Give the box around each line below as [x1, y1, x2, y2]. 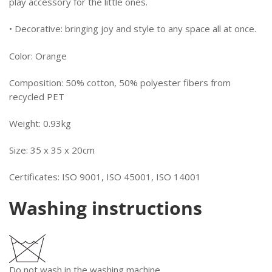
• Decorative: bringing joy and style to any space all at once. [9, 22, 256, 35]
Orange [35, 49, 67, 62]
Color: [9, 49, 35, 62]
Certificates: [9, 171, 62, 183]
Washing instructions [9, 195, 202, 220]
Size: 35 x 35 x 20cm [9, 144, 95, 157]
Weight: [9, 117, 43, 129]
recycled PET [9, 90, 64, 103]
